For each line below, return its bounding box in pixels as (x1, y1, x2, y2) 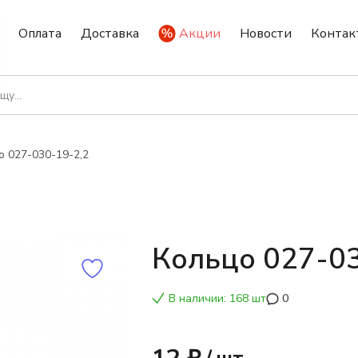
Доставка (81, 25, 139, 42)
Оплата (18, 25, 62, 42)
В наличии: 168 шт (168, 291, 266, 306)
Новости (240, 25, 292, 42)
